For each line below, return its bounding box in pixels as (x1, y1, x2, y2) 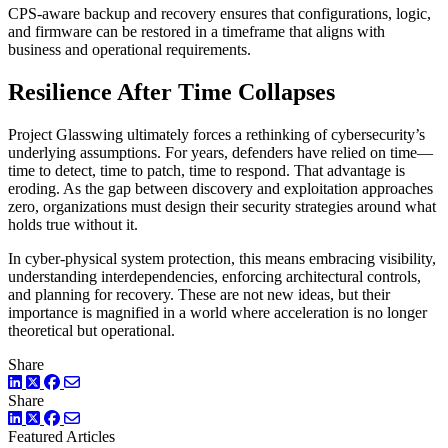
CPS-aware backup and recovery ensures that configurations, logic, (8, 4, 431, 22)
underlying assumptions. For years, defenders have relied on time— (8, 143, 433, 161)
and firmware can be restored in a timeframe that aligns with (8, 22, 385, 40)
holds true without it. (8, 215, 138, 233)
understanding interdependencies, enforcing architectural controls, (8, 267, 421, 285)
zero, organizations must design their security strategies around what (8, 197, 436, 215)
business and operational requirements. (8, 40, 251, 58)
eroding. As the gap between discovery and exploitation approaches (8, 179, 433, 197)
